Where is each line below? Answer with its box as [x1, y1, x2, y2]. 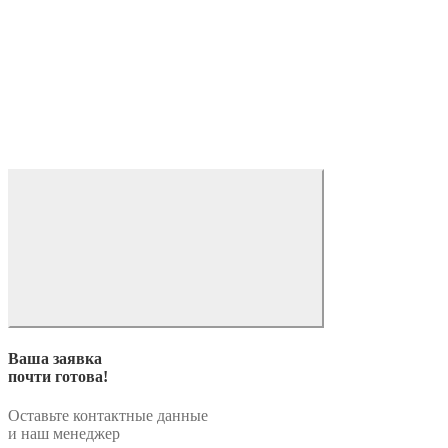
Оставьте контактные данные [8, 406, 208, 424]
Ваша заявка [8, 349, 102, 367]
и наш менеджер [8, 424, 120, 442]
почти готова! [8, 367, 108, 385]
